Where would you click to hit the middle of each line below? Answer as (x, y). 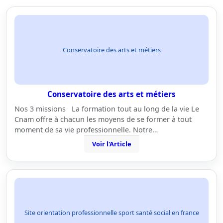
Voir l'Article (111, 144)
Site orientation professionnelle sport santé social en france (111, 212)
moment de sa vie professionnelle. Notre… (86, 130)
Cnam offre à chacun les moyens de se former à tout (103, 119)
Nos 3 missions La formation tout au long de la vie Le (107, 109)
